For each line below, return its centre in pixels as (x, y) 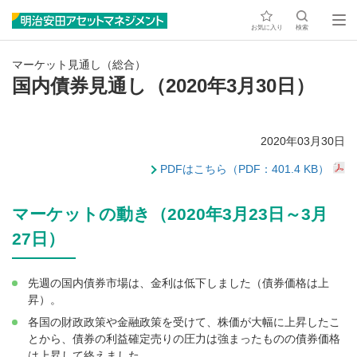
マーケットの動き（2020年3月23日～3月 (170, 214)
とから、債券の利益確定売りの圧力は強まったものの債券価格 (184, 339)
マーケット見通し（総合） (79, 65)
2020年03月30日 (303, 141)
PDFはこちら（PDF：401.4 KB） (245, 169)
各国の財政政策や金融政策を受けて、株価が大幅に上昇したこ (184, 322)
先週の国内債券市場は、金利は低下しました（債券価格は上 (178, 283)
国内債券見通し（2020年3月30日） (163, 86)
